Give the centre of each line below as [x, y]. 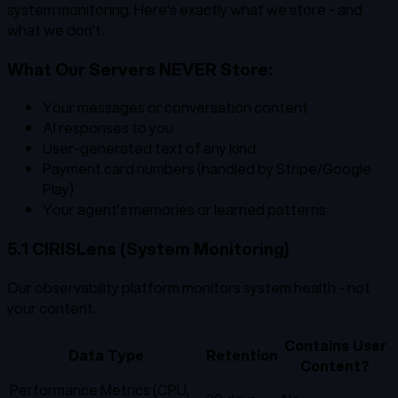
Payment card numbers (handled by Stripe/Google [207, 169]
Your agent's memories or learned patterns [184, 210]
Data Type [106, 354]
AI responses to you [108, 128]
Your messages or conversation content [175, 107]
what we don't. [56, 29]
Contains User [335, 345]
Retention [242, 354]
